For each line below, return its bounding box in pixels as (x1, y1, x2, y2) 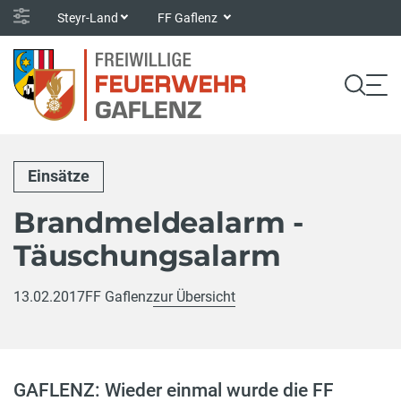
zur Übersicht (153, 287, 235, 305)
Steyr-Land (57, 10, 118, 25)
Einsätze (28, 166, 90, 186)
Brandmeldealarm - (13, 204, 304, 240)
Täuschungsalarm (13, 237, 281, 273)
